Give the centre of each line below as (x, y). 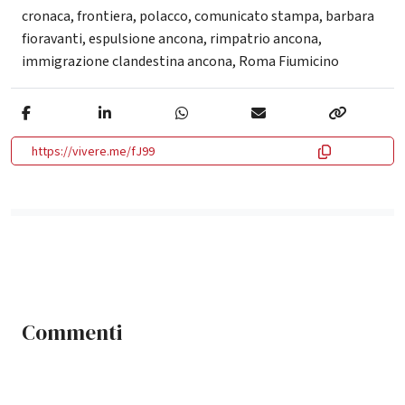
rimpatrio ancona (264, 38)
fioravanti (52, 38)
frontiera (105, 16)
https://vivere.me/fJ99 (93, 151)
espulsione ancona (146, 38)
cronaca (46, 16)
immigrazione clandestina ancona (127, 61)
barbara (350, 16)
